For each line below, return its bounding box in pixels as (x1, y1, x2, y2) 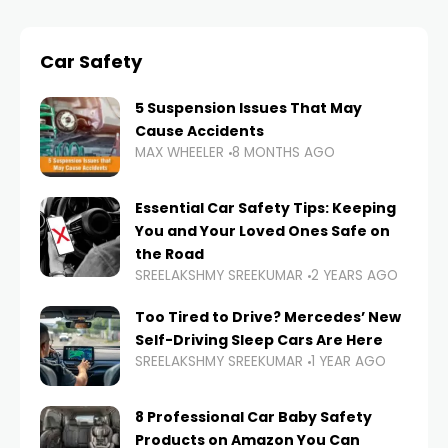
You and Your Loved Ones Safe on (135, 221, 390, 242)
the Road (135, 244, 204, 265)
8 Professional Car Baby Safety (135, 407, 372, 428)
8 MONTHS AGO (232, 143, 335, 163)
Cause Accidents (135, 121, 264, 142)
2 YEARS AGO (311, 266, 398, 286)
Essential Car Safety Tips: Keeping (135, 198, 396, 219)
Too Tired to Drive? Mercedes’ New (135, 307, 401, 328)
